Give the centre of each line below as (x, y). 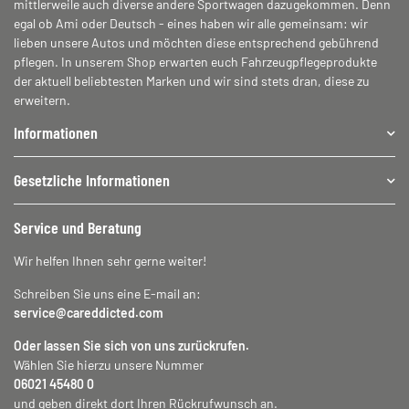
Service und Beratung (78, 228)
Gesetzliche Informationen (92, 180)
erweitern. (42, 100)
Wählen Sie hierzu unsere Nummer (109, 365)
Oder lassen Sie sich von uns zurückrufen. (131, 346)
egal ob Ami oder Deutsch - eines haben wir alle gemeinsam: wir (191, 24)
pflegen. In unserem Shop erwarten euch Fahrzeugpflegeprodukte (195, 62)
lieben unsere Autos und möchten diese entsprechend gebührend (196, 43)
